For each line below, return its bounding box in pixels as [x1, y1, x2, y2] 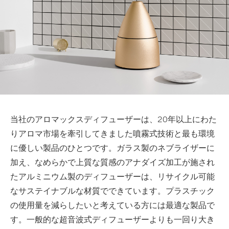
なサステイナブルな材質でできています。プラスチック [10, 185, 215, 195]
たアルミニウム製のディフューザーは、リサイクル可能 [10, 171, 215, 181]
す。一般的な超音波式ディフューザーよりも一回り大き [10, 214, 215, 224]
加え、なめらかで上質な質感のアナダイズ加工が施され [10, 156, 215, 167]
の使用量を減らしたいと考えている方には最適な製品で [10, 199, 215, 210]
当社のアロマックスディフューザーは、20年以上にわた [10, 113, 217, 124]
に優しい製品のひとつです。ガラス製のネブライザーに [10, 142, 215, 152]
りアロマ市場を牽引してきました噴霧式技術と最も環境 [10, 128, 215, 138]
